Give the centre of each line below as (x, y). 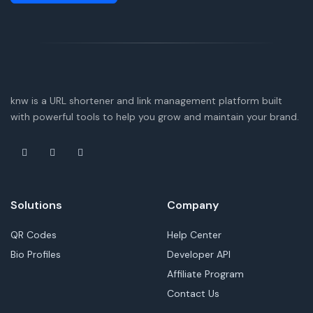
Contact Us (193, 293)
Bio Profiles (36, 254)
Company (193, 205)
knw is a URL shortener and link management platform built (146, 100)
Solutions (36, 205)
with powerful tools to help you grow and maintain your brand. (155, 116)
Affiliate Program (205, 274)
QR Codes (34, 234)
